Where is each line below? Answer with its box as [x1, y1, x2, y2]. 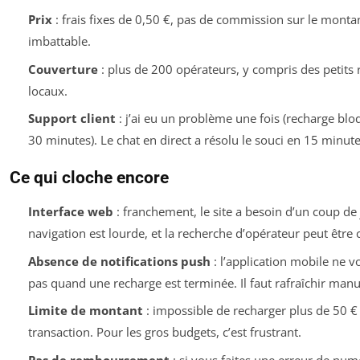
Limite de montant [27, 302, 143, 318]
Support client [27, 110, 116, 126]
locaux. [27, 82, 67, 99]
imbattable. [27, 33, 91, 49]
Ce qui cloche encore [10, 168, 169, 187]
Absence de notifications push [27, 252, 211, 269]
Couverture [27, 60, 98, 77]
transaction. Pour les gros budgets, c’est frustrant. [27, 324, 301, 340]
